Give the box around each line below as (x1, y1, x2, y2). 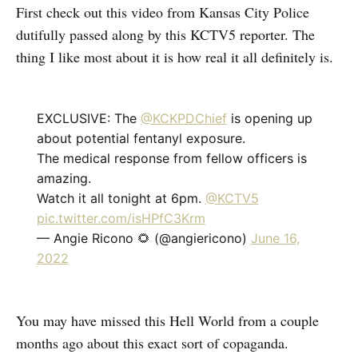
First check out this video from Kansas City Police (16, 2, 309, 22)
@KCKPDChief (140, 109, 227, 126)
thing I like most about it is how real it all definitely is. (16, 47, 333, 67)
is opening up (226, 109, 312, 126)
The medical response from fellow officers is (36, 149, 307, 166)
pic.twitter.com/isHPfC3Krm (36, 209, 205, 226)
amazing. (36, 169, 91, 186)
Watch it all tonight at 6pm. (36, 189, 205, 206)
